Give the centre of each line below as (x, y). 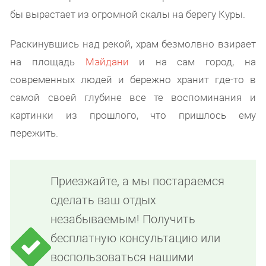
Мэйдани (107, 62)
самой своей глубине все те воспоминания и (133, 97)
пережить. (34, 133)
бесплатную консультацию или (136, 238)
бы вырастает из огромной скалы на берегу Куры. (128, 14)
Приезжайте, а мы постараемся (138, 181)
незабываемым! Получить (123, 219)
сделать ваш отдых (104, 200)
